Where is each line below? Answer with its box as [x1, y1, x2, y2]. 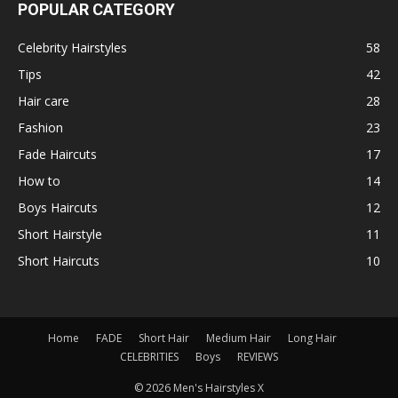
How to [18, 172, 60, 190]
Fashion [18, 119, 63, 137]
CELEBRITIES [120, 349, 179, 365]
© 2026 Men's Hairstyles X [134, 380, 264, 396]
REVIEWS [237, 349, 278, 365]
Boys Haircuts [18, 199, 98, 217]
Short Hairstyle [18, 226, 102, 243]
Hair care [18, 92, 69, 110]
